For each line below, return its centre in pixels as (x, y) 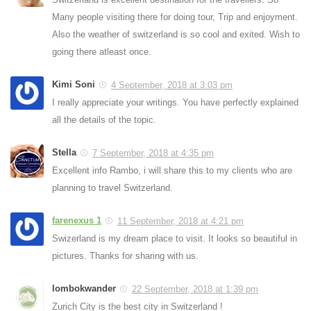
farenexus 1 (77, 220)
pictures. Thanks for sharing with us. (125, 255)
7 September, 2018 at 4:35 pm (153, 153)
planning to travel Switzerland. (112, 187)
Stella (64, 152)
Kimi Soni (74, 84)
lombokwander (84, 288)
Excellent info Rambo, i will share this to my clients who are (172, 170)
